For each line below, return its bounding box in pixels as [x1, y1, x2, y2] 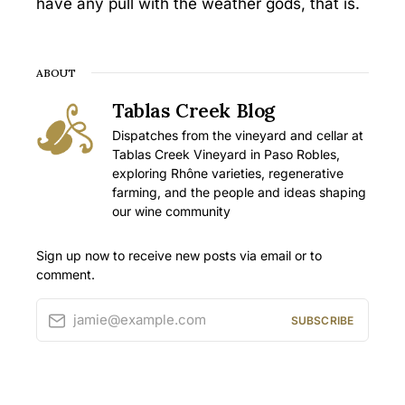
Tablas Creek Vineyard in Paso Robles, [112, 146, 340, 163]
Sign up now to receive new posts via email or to [36, 248, 322, 264]
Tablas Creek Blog [112, 99, 275, 124]
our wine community [112, 203, 231, 220]
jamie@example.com [73, 311, 206, 329]
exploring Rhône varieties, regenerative [112, 165, 344, 182]
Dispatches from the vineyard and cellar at [112, 127, 363, 144]
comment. [36, 267, 95, 283]
